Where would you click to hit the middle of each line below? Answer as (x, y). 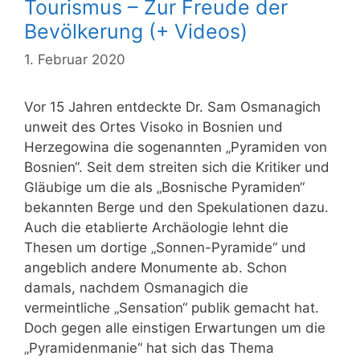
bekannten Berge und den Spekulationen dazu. (176, 208)
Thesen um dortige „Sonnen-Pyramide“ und (165, 248)
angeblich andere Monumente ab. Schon (155, 268)
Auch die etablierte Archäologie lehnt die (156, 228)
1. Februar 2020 (75, 60)
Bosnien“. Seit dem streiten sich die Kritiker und (177, 168)
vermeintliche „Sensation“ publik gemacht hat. (172, 308)
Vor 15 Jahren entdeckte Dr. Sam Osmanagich (172, 107)
